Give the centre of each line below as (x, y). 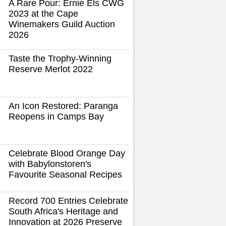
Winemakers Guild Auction (62, 24)
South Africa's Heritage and (63, 211)
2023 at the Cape (43, 14)
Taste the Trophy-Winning (60, 59)
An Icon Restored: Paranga (63, 106)
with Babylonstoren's (50, 164)
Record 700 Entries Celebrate (68, 201)
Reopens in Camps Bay (56, 117)
